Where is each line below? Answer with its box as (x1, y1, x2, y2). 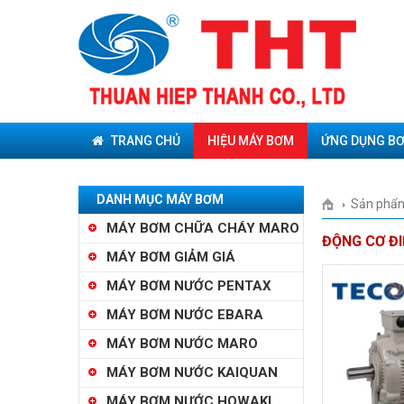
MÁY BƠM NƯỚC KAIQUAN (106, 364, 278, 381)
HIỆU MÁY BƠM (207, 133, 294, 148)
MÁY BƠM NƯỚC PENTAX (106, 278, 271, 294)
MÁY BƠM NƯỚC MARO (106, 335, 258, 352)
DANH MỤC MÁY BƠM (96, 192, 224, 207)
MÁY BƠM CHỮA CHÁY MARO (106, 220, 299, 236)
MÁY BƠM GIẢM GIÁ (106, 249, 235, 265)
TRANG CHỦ (108, 133, 180, 148)
